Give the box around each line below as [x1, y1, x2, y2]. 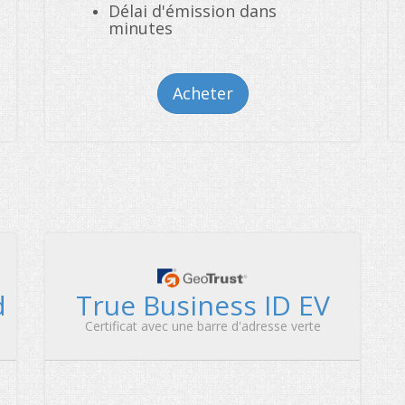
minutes [108, 17, 173, 39]
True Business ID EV [75, 287, 330, 324]
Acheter [172, 82, 233, 104]
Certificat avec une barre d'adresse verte [84, 317, 321, 334]
